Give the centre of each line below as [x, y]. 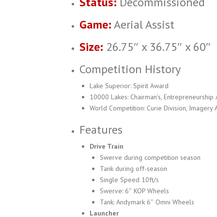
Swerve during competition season [150, 157]
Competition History [130, 69]
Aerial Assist [143, 24]
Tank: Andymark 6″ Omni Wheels [147, 202]
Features [101, 130]
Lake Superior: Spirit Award [129, 86]
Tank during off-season [133, 169]
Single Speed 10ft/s [129, 180]
